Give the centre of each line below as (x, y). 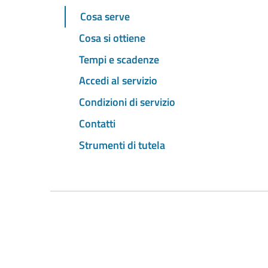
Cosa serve (105, 17)
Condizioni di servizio (127, 102)
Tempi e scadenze (119, 59)
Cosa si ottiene (112, 38)
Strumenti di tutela (122, 145)
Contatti (97, 123)
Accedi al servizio (118, 81)
